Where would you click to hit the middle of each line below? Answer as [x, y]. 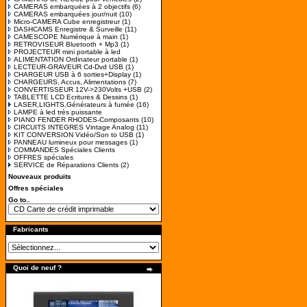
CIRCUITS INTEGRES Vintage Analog [74, 127]
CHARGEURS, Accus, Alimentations [70, 82]
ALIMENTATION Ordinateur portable [71, 59]
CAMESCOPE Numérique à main [66, 37]
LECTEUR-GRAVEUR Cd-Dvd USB [69, 67]
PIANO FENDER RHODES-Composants [76, 120]
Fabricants [31, 229]
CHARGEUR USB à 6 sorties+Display [72, 74]
